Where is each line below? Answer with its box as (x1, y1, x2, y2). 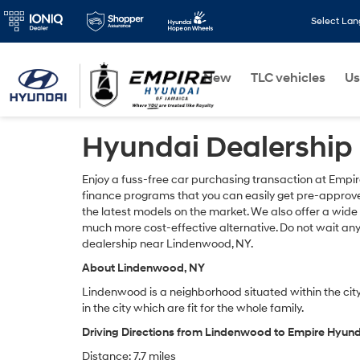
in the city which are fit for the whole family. (82, 301, 304, 315)
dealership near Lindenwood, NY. (82, 237, 253, 251)
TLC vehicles (251, 70, 325, 86)
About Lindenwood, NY (82, 261, 205, 275)
